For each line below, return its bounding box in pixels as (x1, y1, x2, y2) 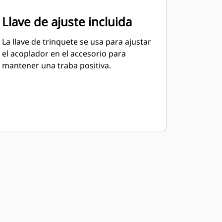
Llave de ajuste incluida (1, 13, 132, 30)
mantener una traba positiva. (1, 60, 111, 71)
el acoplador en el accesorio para (1, 48, 126, 59)
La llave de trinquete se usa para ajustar (1, 36, 151, 47)
